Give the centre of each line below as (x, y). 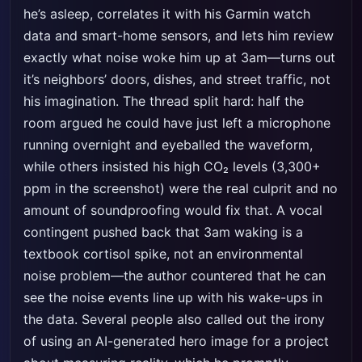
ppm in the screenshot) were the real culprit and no (181, 188)
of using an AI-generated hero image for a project (176, 341)
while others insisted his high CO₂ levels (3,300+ (172, 166)
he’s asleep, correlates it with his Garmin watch (167, 14)
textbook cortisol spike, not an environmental (163, 254)
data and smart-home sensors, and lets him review (179, 36)
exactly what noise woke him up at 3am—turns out (179, 57)
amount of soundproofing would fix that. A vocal (173, 210)
